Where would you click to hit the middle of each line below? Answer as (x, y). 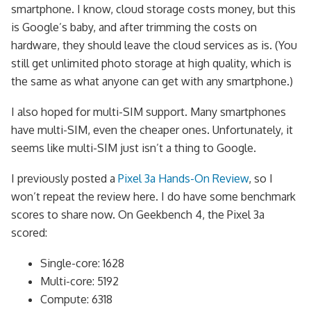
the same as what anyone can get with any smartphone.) (152, 82)
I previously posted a (65, 179)
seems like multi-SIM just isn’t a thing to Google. (134, 148)
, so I (261, 179)
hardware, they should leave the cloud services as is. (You (154, 45)
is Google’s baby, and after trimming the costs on (134, 27)
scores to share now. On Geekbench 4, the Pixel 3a (138, 215)
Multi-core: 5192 (79, 281)
